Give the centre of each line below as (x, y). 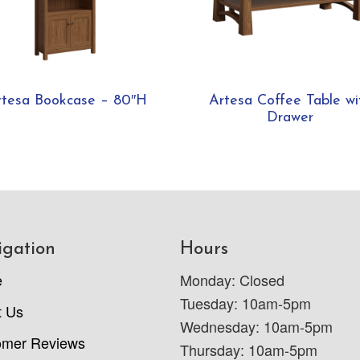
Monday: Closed (232, 280)
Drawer (290, 117)
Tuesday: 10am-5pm (245, 303)
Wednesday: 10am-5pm (256, 327)
